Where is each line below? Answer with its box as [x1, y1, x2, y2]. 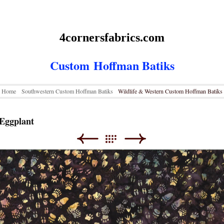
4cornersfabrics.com [59, 30, 164, 44]
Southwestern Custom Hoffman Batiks [21, 87, 113, 95]
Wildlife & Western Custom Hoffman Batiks [117, 87, 222, 95]
